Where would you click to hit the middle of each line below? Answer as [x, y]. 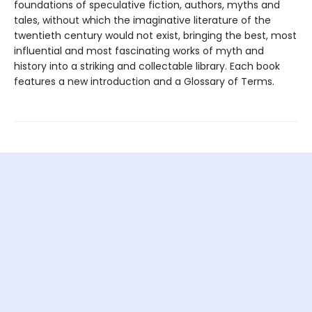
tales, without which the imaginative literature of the [142, 20]
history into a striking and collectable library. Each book [147, 66]
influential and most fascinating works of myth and [139, 50]
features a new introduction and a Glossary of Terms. [144, 81]
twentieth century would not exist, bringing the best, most [155, 35]
